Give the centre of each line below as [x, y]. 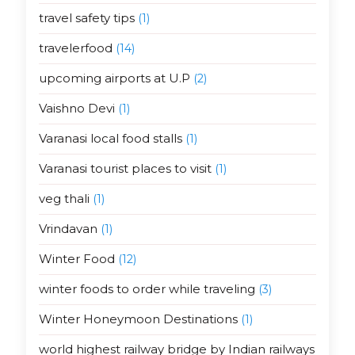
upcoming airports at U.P [114, 78]
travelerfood [75, 48]
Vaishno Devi [76, 109]
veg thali [64, 199]
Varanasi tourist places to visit [125, 169]
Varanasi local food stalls [110, 139]
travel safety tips [86, 18]
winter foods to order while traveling [147, 289]
